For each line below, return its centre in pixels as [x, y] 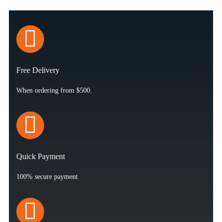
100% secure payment [47, 177]
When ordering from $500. [54, 91]
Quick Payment [41, 157]
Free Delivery [38, 70]
